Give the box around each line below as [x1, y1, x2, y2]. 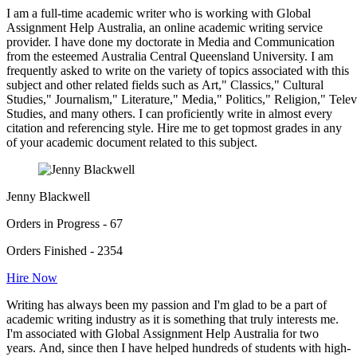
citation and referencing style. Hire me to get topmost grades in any [6, 121, 342, 135]
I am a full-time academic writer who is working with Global [6, 6, 311, 21]
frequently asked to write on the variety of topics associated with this [6, 64, 349, 78]
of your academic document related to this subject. [6, 135, 257, 150]
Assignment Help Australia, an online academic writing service [6, 21, 323, 35]
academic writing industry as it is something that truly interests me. [6, 312, 339, 327]
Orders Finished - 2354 [6, 244, 123, 258]
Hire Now [6, 271, 57, 285]
